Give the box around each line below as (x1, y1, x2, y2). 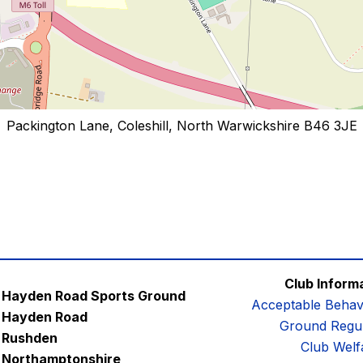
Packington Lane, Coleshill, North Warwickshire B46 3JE (6, 117, 357, 135)
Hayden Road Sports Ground (2, 288, 186, 305)
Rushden (2, 330, 58, 347)
